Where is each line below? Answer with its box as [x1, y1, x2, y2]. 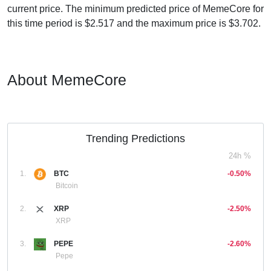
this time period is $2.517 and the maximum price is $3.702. [7, 18, 261, 28]
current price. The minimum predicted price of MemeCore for [7, 4, 264, 14]
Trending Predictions [86, 132, 185, 145]
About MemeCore [7, 71, 126, 88]
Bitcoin [56, 181, 78, 190]
